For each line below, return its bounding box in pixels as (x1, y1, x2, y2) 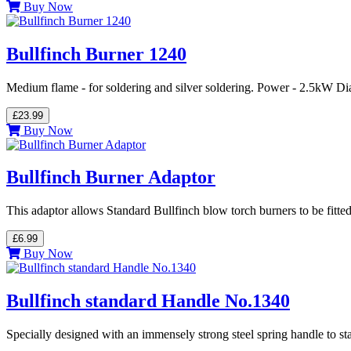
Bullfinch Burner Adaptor (6, 167, 215, 188)
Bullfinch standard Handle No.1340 (6, 291, 290, 312)
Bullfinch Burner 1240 (6, 43, 186, 64)
